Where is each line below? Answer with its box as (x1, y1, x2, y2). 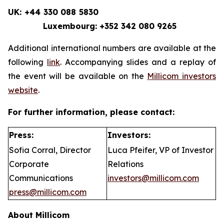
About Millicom (8, 210, 69, 220)
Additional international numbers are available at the (8, 43, 216, 53)
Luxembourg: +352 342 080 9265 (8, 21, 176, 31)
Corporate (9, 159, 49, 169)
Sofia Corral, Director (9, 145, 91, 155)
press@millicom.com (9, 187, 86, 197)
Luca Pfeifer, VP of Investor (107, 145, 213, 155)
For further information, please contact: (8, 107, 174, 117)
